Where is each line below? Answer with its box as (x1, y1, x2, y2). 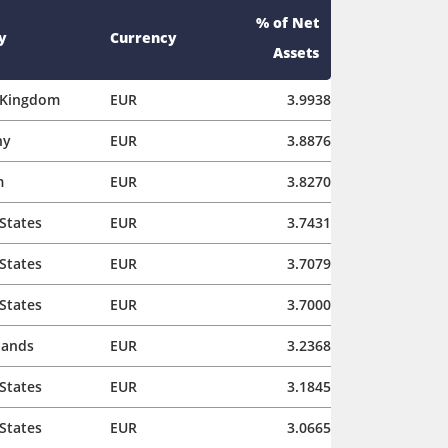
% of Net (256, 12, 319, 32)
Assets (273, 42, 319, 62)
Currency (110, 27, 177, 47)
